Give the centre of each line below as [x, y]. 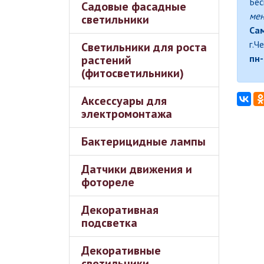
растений [106, 60]
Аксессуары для [124, 101]
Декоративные [121, 250]
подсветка [109, 223]
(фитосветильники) [133, 73]
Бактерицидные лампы [143, 141]
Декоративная [120, 210]
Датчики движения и [137, 169]
